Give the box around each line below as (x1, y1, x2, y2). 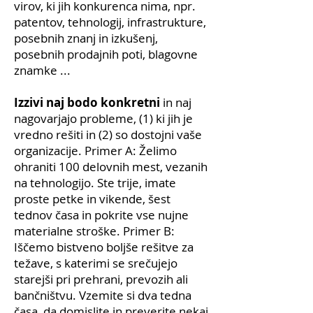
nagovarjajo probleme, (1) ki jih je (14, 110, 193, 126)
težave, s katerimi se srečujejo (14, 255, 177, 271)
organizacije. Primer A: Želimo (14, 143, 177, 159)
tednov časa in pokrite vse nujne (14, 207, 189, 223)
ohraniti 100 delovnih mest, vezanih (14, 159, 208, 175)
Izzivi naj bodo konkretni (14, 94, 160, 110)
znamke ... (14, 62, 71, 78)
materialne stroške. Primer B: (14, 223, 175, 239)
